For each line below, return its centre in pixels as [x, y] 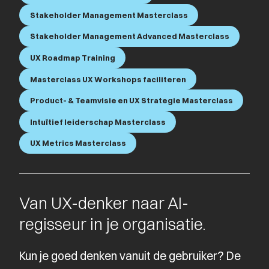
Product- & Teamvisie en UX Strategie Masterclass [131, 101]
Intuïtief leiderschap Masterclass [98, 122]
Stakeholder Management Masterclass [109, 15]
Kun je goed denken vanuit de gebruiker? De [130, 256]
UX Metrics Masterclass [78, 143]
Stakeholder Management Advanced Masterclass [129, 36]
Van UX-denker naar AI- [104, 203]
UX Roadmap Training [72, 58]
